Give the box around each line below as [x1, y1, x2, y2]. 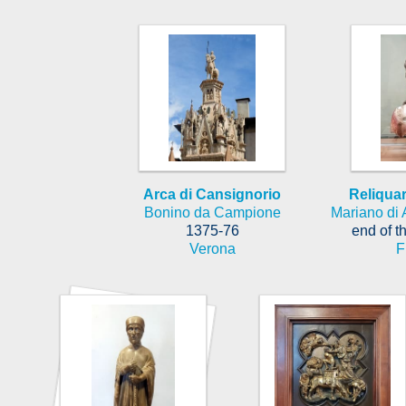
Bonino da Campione [143, 204, 281, 220]
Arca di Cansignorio [143, 186, 281, 202]
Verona [188, 240, 236, 256]
